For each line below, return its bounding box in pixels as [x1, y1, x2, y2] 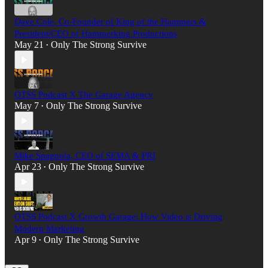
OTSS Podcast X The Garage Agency [14, 90, 153, 100]
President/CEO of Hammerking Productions [14, 29, 177, 39]
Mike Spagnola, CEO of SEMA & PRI [14, 151, 156, 161]
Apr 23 [14, 162, 41, 172]
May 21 [14, 39, 44, 50]
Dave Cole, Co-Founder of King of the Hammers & [14, 17, 206, 27]
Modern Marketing [14, 224, 84, 234]
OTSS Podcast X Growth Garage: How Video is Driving [14, 212, 223, 222]
